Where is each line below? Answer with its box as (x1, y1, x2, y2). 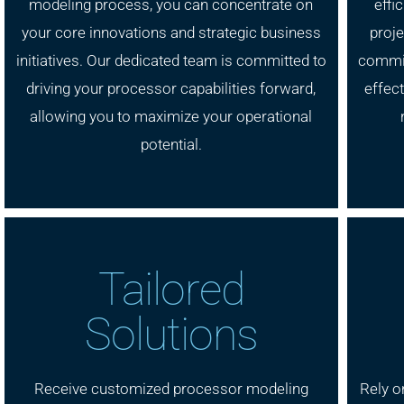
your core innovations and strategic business (21, 23, 321, 41)
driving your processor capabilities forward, (26, 78, 317, 97)
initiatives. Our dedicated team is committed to (15, 50, 326, 69)
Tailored (97, 262, 244, 316)
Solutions (84, 308, 258, 361)
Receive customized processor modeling (33, 379, 308, 398)
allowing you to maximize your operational (30, 106, 313, 125)
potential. (140, 134, 202, 153)
